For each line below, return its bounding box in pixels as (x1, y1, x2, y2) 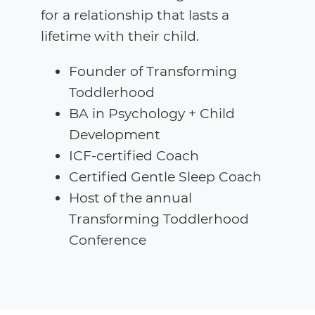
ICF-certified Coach (68, 147, 199, 164)
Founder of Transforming (68, 63, 237, 79)
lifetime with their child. (40, 27, 199, 44)
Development (68, 126, 160, 143)
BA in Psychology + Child (68, 105, 235, 122)
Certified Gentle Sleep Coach (68, 168, 262, 185)
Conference (68, 231, 146, 248)
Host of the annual (68, 189, 192, 206)
